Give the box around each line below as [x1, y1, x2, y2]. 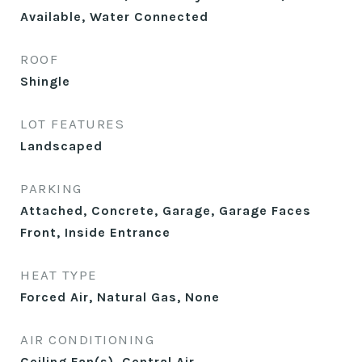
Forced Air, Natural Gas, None [20, 289, 220, 305]
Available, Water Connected [20, 9, 208, 24]
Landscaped [20, 138, 103, 154]
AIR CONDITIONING [20, 331, 154, 347]
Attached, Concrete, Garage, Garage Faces [20, 203, 311, 218]
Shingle [20, 74, 70, 89]
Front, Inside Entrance [20, 225, 170, 240]
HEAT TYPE [20, 267, 98, 283]
